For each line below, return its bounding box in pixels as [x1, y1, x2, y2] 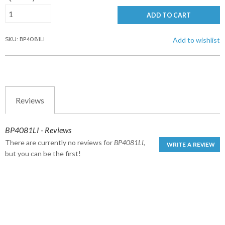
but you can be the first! [5, 149, 81, 158]
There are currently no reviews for [5, 138, 114, 147]
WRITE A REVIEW [167, 141, 215, 149]
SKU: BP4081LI [5, 35, 45, 43]
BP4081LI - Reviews [5, 125, 71, 135]
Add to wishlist [173, 36, 220, 45]
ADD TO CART [147, 12, 191, 20]
